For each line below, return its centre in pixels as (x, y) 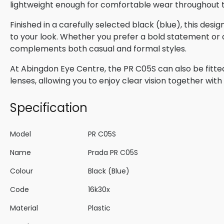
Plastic (99, 208)
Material (24, 208)
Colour (21, 171)
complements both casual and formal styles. (98, 49)
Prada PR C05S (113, 153)
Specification (49, 108)
